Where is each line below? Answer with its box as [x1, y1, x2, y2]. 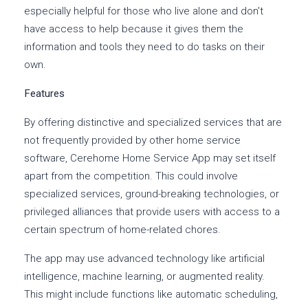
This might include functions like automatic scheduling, [24, 288, 278, 301]
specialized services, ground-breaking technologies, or [24, 188, 279, 201]
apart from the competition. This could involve [24, 170, 238, 183]
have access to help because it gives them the [24, 23, 243, 36]
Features [24, 87, 65, 100]
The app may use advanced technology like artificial [24, 252, 265, 265]
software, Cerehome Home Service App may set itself [24, 152, 276, 165]
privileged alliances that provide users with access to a [24, 206, 280, 219]
